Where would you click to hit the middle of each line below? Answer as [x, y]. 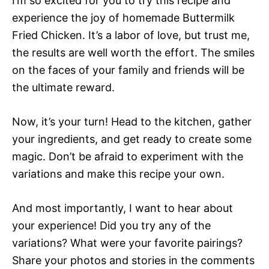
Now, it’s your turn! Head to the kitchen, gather [132, 122]
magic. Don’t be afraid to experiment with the [128, 157]
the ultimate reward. [63, 88]
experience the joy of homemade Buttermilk [123, 18]
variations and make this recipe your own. [118, 174]
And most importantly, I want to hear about [122, 208]
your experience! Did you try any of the [111, 226]
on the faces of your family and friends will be [128, 70]
